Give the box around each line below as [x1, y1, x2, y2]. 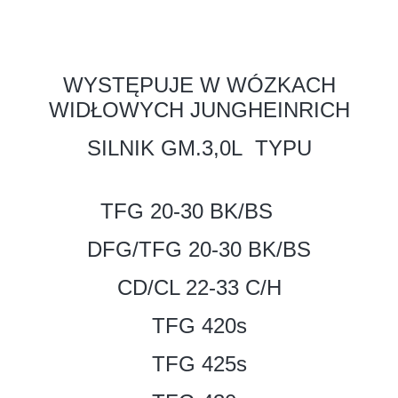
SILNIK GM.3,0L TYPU [86, 135, 312, 160]
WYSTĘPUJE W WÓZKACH [62, 72, 336, 97]
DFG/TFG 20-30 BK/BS [87, 236, 311, 261]
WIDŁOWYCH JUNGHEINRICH [48, 97, 350, 122]
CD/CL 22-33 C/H [116, 275, 282, 299]
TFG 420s [151, 313, 247, 338]
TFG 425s [151, 351, 247, 376]
